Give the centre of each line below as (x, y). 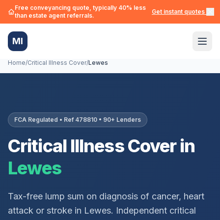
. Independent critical (153, 210)
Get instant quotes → (182, 12)
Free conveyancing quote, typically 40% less (80, 8)
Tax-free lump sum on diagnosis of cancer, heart (106, 196)
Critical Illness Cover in (102, 146)
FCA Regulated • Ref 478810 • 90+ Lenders (78, 120)
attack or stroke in (46, 210)
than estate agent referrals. (55, 15)
